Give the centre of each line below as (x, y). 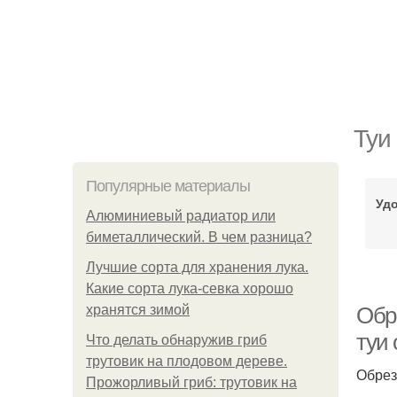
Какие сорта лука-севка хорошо (190, 288)
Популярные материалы (168, 186)
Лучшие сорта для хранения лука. (197, 267)
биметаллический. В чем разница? (199, 237)
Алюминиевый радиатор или (181, 216)
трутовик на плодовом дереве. (187, 361)
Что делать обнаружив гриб (176, 340)
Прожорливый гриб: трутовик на (191, 382)
